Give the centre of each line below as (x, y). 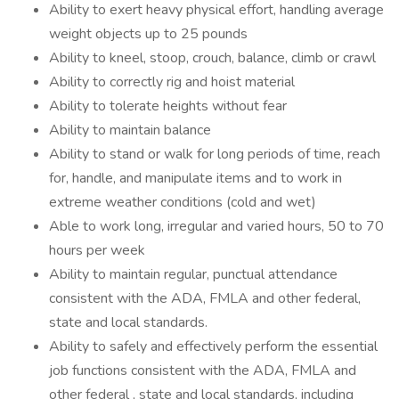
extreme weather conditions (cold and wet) (183, 202)
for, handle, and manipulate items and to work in (195, 178)
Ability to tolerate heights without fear (168, 106)
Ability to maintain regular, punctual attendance (193, 274)
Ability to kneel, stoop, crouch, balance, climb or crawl (212, 58)
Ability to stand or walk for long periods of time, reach (215, 154)
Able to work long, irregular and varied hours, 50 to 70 (216, 226)
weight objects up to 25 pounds (148, 34)
